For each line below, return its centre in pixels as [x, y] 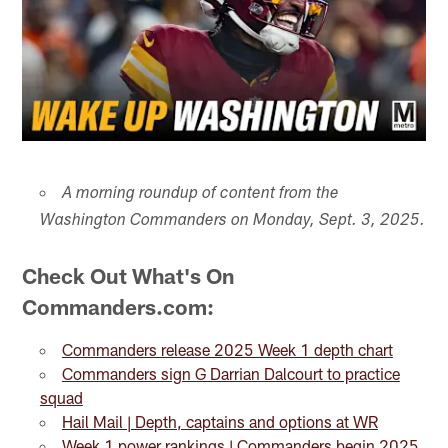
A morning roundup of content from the [200, 194]
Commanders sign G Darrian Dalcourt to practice [230, 373]
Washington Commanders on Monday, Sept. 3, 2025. [232, 221]
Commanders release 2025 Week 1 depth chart [227, 349]
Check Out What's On [128, 275]
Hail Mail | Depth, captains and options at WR [219, 421]
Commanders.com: [118, 306]
